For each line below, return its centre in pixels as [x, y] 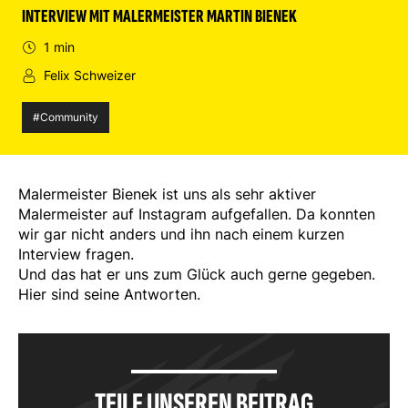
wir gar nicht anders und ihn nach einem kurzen [181, 234]
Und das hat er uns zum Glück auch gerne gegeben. [197, 274]
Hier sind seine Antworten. [109, 294]
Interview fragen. [76, 254]
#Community [66, 117]
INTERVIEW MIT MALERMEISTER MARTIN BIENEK [159, 16]
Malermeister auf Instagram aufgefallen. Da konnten [197, 214]
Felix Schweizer [90, 75]
